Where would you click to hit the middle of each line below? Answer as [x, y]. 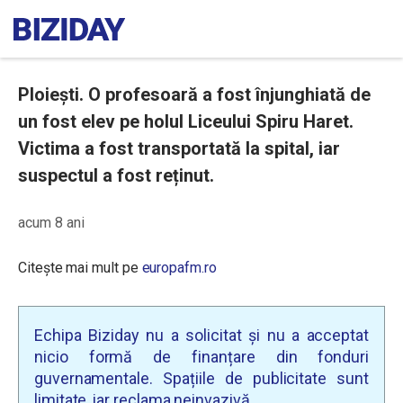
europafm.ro [179, 268]
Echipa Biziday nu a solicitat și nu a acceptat [201, 335]
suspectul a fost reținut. [116, 175]
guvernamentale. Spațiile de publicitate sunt [201, 378]
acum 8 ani [51, 223]
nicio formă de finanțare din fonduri [201, 357]
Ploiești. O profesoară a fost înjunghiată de [194, 94]
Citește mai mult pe [80, 268]
